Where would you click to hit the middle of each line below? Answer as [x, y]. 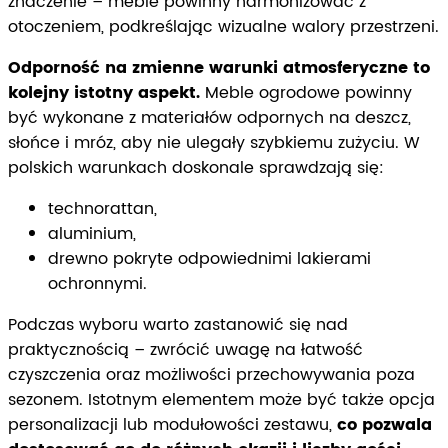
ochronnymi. [97, 283]
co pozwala [384, 424]
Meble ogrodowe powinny [306, 92]
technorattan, [102, 208]
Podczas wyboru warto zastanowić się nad [178, 324]
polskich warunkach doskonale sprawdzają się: [196, 167]
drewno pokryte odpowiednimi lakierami [209, 258]
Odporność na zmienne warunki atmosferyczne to [219, 67]
